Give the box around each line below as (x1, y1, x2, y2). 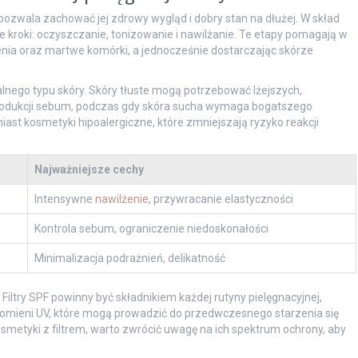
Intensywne (34, 193, 95, 206)
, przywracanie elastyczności (148, 193, 293, 206)
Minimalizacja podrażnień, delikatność (34, 252, 225, 265)
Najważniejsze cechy (34, 163, 144, 177)
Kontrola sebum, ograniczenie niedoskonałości (34, 222, 268, 236)
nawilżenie (94, 193, 149, 206)
